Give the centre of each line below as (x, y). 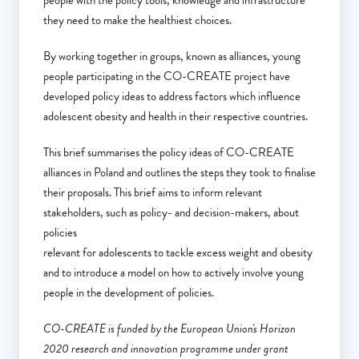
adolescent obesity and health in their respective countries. (175, 117)
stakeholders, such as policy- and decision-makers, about (171, 213)
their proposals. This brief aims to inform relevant (153, 193)
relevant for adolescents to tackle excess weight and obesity (178, 253)
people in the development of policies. (129, 293)
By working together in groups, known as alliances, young (172, 56)
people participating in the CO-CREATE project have (167, 77)
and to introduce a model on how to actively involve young (173, 273)
